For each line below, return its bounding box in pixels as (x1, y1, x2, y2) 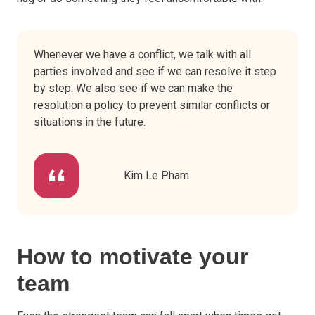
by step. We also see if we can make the (34, 81, 233, 95)
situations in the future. (34, 115, 146, 129)
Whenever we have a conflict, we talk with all (34, 47, 251, 61)
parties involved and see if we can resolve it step (34, 64, 276, 78)
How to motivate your (17, 243, 248, 269)
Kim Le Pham (124, 168, 189, 182)
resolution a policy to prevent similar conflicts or (34, 98, 270, 112)
